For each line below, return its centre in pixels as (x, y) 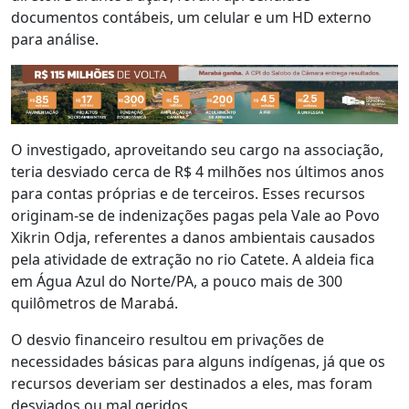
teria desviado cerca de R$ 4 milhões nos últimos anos (198, 172)
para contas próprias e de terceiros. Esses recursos (188, 194)
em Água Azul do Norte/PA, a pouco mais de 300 (177, 282)
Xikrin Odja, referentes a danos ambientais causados (193, 238)
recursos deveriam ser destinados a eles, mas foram (192, 384)
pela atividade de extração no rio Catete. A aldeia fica (193, 260)
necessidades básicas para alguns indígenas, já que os (198, 362)
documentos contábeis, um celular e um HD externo (191, 18)
